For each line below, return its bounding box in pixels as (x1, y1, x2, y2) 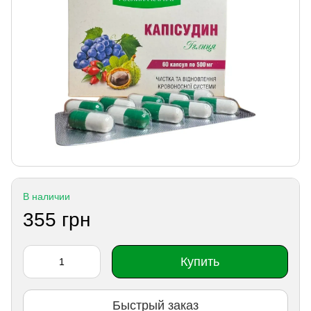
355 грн (23, 208, 90, 230)
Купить (180, 254, 219, 269)
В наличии (23, 190, 70, 202)
